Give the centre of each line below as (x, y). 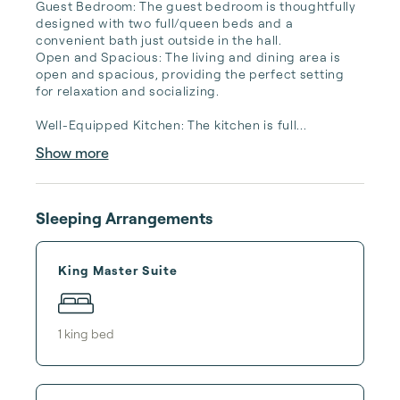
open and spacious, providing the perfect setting (190, 74)
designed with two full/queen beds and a (165, 23)
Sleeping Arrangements (124, 218)
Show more (72, 153)
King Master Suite (118, 270)
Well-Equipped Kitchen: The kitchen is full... (171, 125)
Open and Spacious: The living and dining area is (188, 57)
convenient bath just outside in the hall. (159, 40)
